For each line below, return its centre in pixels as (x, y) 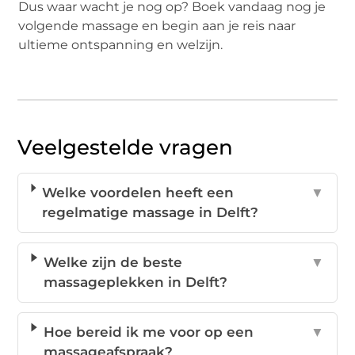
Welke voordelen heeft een (138, 193)
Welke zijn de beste (113, 263)
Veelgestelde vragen (126, 148)
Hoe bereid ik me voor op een (148, 332)
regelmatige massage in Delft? (151, 213)
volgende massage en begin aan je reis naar (157, 25)
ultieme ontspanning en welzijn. (121, 44)
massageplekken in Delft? (136, 282)
